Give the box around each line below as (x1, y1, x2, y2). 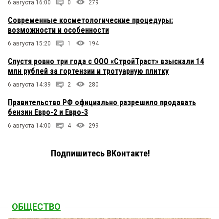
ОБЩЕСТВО (12, 201, 61, 212)
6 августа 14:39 (8, 81, 51, 88)
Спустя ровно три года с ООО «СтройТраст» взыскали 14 (8, 56, 204, 66)
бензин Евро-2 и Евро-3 (8, 107, 88, 117)
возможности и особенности (8, 25, 109, 35)
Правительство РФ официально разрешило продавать (8, 97, 196, 107)
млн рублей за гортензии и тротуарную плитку (8, 66, 169, 76)
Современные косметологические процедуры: (8, 15, 173, 25)
